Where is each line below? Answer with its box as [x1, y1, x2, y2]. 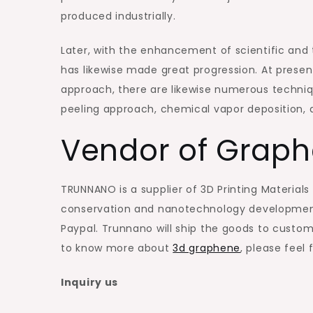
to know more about [61, 240, 173, 255]
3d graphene [173, 240, 241, 255]
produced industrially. [61, 8, 176, 23]
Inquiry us [61, 275, 118, 289]
